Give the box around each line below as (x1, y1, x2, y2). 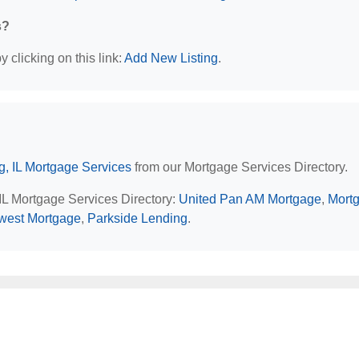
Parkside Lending (87, 212, 188, 225)
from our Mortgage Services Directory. (131, 160, 348, 174)
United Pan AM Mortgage (179, 192, 321, 206)
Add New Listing (124, 51, 218, 65)
